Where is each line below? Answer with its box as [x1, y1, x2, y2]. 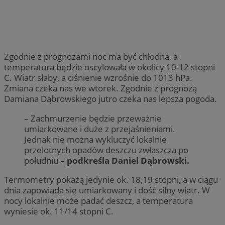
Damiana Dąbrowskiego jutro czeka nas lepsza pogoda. [4, 93, 219, 105]
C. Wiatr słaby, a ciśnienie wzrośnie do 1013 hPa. [4, 72, 192, 84]
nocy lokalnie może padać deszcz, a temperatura [4, 194, 193, 206]
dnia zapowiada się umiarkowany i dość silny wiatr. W [4, 184, 210, 196]
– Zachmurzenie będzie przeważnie [24, 112, 162, 124]
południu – [24, 154, 67, 166]
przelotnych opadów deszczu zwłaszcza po [24, 144, 188, 156]
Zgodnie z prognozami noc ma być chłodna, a [4, 51, 178, 63]
